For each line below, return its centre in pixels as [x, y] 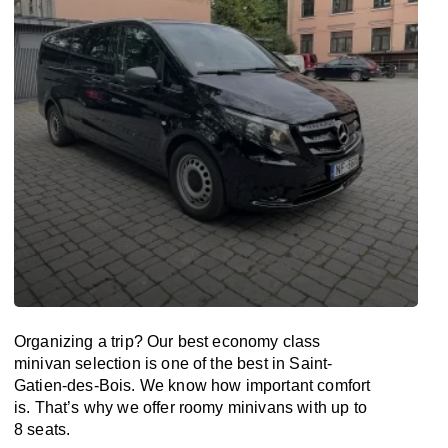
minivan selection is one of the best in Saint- [173, 363]
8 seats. [42, 429]
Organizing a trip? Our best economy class [167, 341]
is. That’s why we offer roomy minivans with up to [190, 407]
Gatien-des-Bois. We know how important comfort [192, 385]
